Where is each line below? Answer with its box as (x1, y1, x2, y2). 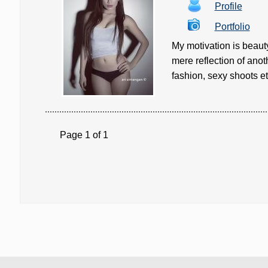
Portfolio (214, 22, 250, 32)
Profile (214, 1, 242, 11)
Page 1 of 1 (45, 130, 108, 140)
